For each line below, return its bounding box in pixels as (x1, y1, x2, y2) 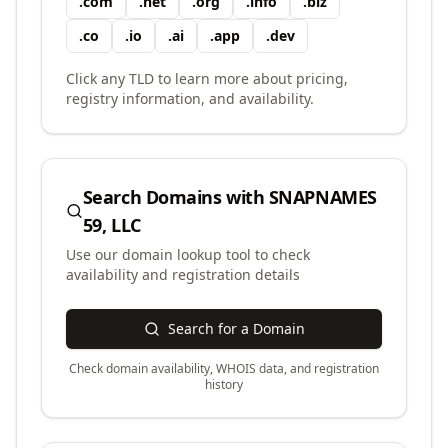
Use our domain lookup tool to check (66, 245, 310, 264)
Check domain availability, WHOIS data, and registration (69, 360, 379, 377)
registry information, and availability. (66, 89, 314, 108)
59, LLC (82, 213, 141, 237)
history (205, 376, 243, 393)
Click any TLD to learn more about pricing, (66, 69, 348, 88)
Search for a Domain (167, 319, 305, 338)
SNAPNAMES (268, 185, 377, 209)
